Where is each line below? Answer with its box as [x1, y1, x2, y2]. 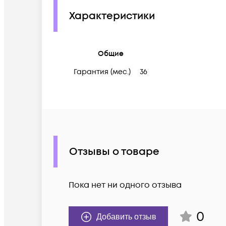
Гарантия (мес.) [74, 67, 131, 77]
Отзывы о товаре [69, 144, 159, 159]
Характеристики [69, 9, 155, 23]
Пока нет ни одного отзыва [69, 180, 182, 191]
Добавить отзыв [96, 212, 156, 221]
